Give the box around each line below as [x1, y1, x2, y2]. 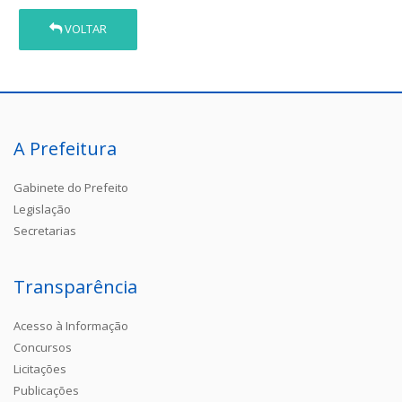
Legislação [13, 200, 71, 217]
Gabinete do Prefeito [13, 179, 128, 196]
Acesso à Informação [13, 317, 128, 334]
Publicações [13, 381, 79, 398]
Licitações [13, 360, 66, 377]
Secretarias [13, 222, 76, 239]
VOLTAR [62, 21, 108, 38]
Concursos [13, 338, 72, 355]
